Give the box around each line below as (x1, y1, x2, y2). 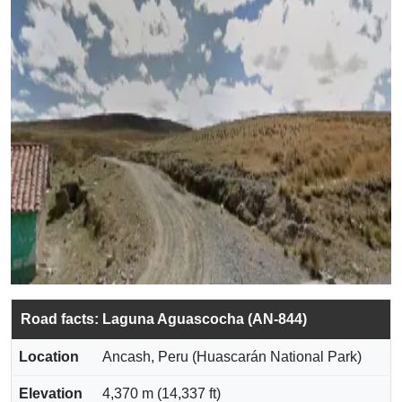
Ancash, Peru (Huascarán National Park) (102, 349, 362, 364)
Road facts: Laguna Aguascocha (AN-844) (21, 311, 307, 327)
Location (19, 349, 79, 364)
